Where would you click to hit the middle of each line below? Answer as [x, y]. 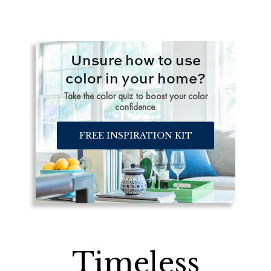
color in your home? [135, 77]
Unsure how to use [135, 59]
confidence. [135, 107]
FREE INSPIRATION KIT [135, 135]
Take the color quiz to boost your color [135, 96]
